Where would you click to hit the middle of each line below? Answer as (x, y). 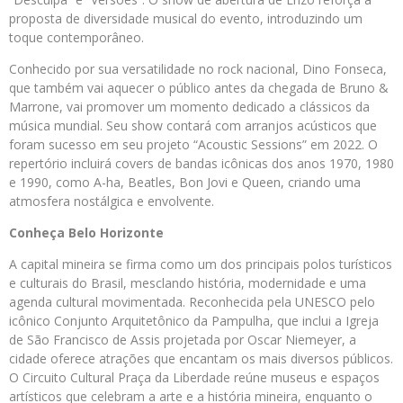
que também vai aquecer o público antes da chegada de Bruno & (199, 88)
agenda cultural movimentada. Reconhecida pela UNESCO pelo (192, 302)
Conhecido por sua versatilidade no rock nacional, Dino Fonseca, (198, 69)
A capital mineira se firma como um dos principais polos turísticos (201, 264)
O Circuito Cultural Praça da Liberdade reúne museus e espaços (194, 378)
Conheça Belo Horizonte (86, 233)
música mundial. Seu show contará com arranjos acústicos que (193, 126)
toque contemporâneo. (76, 38)
